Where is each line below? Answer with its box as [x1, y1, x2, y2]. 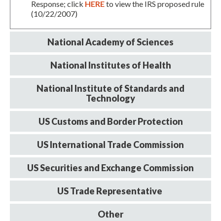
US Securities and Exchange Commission [27, 162, 194, 174]
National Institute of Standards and [37, 83, 184, 94]
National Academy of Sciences [47, 37, 174, 48]
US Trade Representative [57, 185, 164, 197]
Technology [86, 93, 135, 104]
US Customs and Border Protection [38, 116, 183, 127]
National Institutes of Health [50, 60, 171, 71]
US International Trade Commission [37, 139, 184, 150]
